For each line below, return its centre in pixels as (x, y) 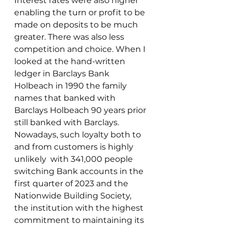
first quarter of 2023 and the (72, 183)
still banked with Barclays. (68, 122)
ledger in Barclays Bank (63, 74)
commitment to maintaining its (80, 220)
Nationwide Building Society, (74, 196)
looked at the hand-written (71, 61)
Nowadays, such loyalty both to (79, 135)
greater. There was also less (70, 37)
